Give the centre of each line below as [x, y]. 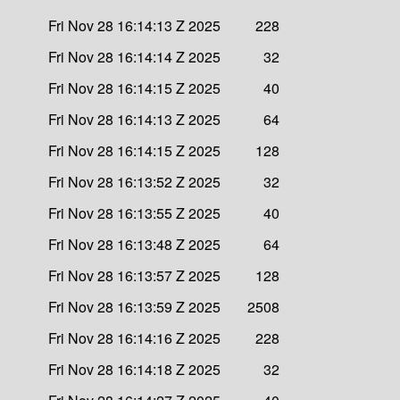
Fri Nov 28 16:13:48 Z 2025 [134, 244]
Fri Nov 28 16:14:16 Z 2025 [134, 337]
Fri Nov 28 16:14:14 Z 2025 [134, 56]
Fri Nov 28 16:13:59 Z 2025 [134, 306]
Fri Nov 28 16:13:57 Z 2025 [134, 275]
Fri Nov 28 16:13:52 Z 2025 [134, 181]
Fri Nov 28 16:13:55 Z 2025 [134, 212]
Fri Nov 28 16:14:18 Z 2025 [134, 369]
